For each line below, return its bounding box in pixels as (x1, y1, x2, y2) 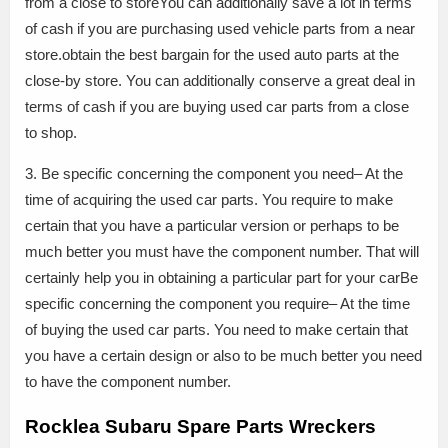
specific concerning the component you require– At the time (25, 295, 410, 313)
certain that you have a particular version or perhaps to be (25, 217, 399, 235)
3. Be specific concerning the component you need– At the (25, 165, 403, 183)
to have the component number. (25, 373, 231, 391)
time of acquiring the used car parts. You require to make (25, 191, 393, 209)
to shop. (25, 124, 77, 142)
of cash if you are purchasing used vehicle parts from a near (25, 20, 415, 38)
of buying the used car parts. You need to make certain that (25, 321, 408, 339)
